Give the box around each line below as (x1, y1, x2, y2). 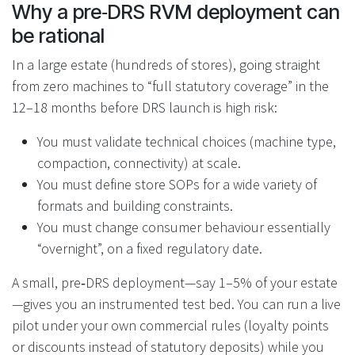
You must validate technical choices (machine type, (37, 132, 336, 151)
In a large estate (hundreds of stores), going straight (12, 55, 320, 74)
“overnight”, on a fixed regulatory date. (37, 239, 262, 258)
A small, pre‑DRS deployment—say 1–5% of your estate (12, 273, 338, 292)
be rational (12, 23, 105, 48)
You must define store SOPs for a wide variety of (37, 174, 317, 193)
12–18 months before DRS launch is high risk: (12, 97, 277, 116)
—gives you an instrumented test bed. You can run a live (12, 294, 341, 313)
